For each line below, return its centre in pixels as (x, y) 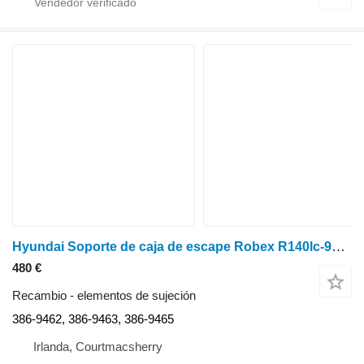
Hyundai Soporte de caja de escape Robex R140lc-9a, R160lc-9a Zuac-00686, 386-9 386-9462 (338, 247)
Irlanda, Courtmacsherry (98, 347)
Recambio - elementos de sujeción (104, 296)
